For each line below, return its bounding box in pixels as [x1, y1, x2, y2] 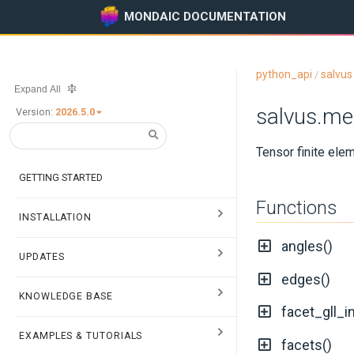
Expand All [14, 84, 61, 96]
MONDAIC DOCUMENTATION [124, 9, 287, 24]
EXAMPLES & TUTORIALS [19, 330, 143, 341]
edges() [281, 270, 330, 288]
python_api [256, 67, 312, 81]
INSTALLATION [19, 211, 92, 223]
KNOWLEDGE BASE [19, 290, 113, 302]
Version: [16, 106, 53, 118]
